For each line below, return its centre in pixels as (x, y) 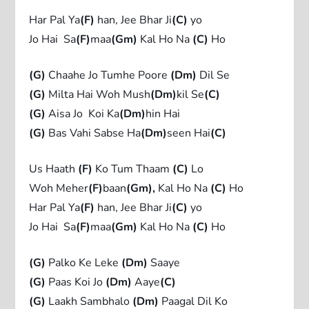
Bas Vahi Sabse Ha (93, 133)
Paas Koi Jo (76, 282)
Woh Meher (59, 188)
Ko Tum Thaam (133, 169)
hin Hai (163, 113)
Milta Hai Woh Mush (98, 94)
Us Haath (54, 169)
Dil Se (213, 75)
